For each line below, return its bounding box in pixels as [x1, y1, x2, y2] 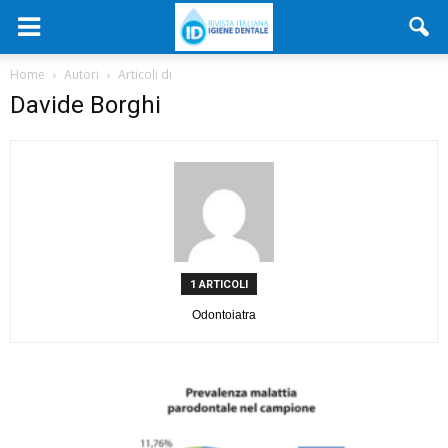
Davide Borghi [10, 91, 161, 119]
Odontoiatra [192, 308, 256, 322]
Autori [64, 66, 99, 83]
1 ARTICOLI [190, 278, 248, 291]
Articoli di [118, 66, 172, 83]
